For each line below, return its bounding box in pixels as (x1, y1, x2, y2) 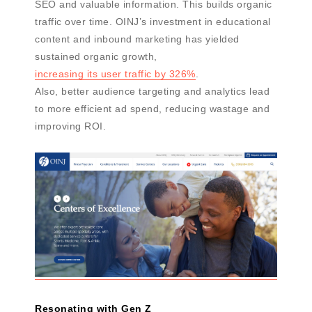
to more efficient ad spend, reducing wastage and (35, 103, 270, 115)
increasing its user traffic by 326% (35, 68, 196, 80)
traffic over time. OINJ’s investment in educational (35, 16, 271, 28)
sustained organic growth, (35, 51, 157, 63)
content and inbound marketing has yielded (35, 33, 240, 45)
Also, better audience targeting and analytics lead (35, 86, 270, 97)
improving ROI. (35, 120, 106, 132)
